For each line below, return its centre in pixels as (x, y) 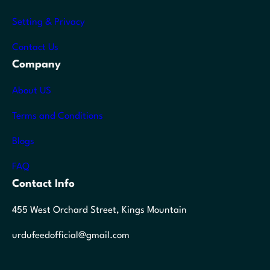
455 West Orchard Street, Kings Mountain (99, 211)
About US (32, 91)
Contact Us (35, 48)
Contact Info (43, 184)
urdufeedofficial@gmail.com (71, 236)
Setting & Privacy (49, 23)
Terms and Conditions (58, 117)
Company (36, 65)
